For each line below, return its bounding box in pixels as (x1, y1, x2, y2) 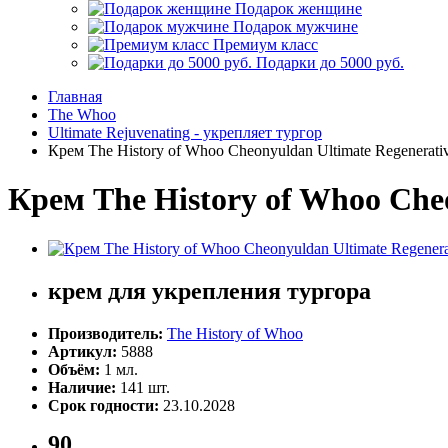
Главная (48, 88, 102, 105)
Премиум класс (209, 36, 318, 53)
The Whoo (48, 106, 116, 123)
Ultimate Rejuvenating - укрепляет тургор (48, 124, 322, 141)
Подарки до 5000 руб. (252, 54, 404, 71)
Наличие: (48, 378, 116, 396)
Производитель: (48, 324, 163, 342)
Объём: (48, 360, 104, 378)
